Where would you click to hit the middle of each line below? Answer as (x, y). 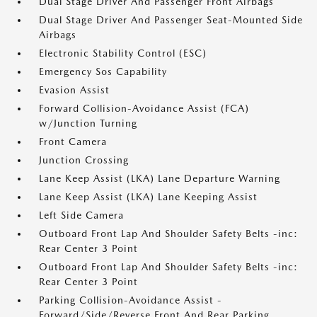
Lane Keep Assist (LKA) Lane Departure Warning (160, 178)
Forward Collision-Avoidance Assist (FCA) (144, 108)
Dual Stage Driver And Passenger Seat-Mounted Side (171, 20)
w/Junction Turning (88, 123)
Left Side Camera (81, 215)
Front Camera (73, 142)
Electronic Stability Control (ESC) (123, 53)
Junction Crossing (84, 160)
